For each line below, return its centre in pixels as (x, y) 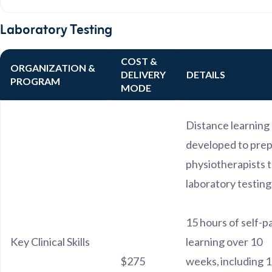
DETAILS (206, 74)
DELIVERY (143, 74)
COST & (139, 61)
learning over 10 (224, 242)
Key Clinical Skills (51, 242)
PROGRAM (35, 81)
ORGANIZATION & (53, 68)
